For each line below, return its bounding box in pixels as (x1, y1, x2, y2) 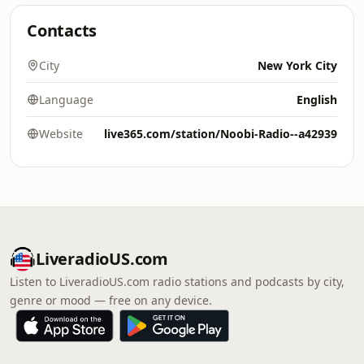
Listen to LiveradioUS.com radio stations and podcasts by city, (10, 274, 344, 289)
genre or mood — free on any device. (10, 292, 212, 308)
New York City (258, 58, 337, 73)
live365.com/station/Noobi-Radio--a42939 (104, 126, 337, 141)
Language (39, 92, 93, 107)
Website (39, 126, 83, 141)
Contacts (27, 19, 97, 41)
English (297, 92, 337, 107)
